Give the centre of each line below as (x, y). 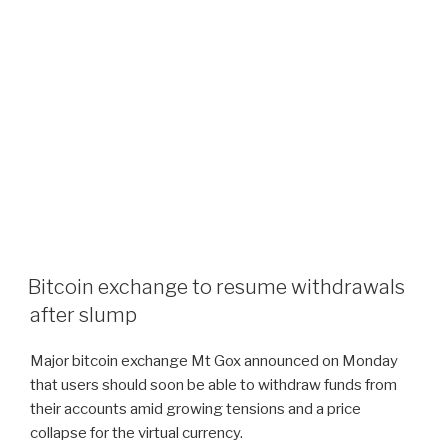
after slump (83, 314)
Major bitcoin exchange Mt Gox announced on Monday (214, 360)
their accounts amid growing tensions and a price (195, 408)
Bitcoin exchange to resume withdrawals (216, 286)
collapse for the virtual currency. (136, 432)
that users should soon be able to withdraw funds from (213, 384)
